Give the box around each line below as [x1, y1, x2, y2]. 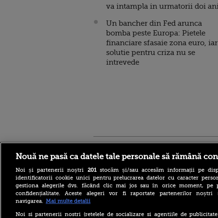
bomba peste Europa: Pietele [106, 29, 205, 37]
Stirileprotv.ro [93, 144, 141, 152]
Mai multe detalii [46, 198, 91, 204]
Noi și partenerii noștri [16, 166, 88, 173]
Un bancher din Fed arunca [106, 19, 202, 28]
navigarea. [16, 198, 43, 204]
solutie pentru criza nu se [106, 48, 195, 57]
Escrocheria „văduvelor [93, 204, 162, 211]
